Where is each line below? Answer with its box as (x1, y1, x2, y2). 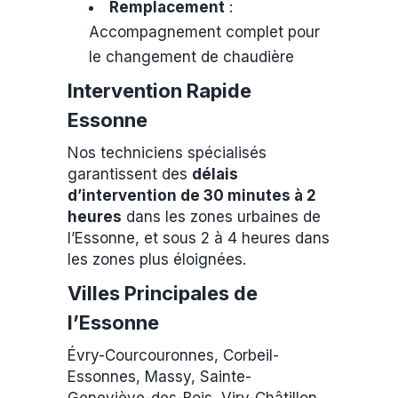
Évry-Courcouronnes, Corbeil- (68, 346, 279, 364)
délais (192, 165, 238, 183)
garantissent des (68, 165, 192, 183)
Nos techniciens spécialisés (68, 144, 267, 162)
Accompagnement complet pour (89, 23, 320, 41)
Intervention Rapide (68, 79, 251, 102)
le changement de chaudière (89, 48, 294, 66)
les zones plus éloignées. (68, 251, 246, 268)
